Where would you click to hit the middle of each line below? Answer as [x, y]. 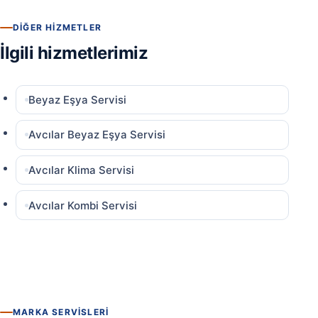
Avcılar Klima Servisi [82, 170]
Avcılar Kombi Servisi [83, 205]
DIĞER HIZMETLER [57, 27]
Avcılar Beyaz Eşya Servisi [97, 135]
